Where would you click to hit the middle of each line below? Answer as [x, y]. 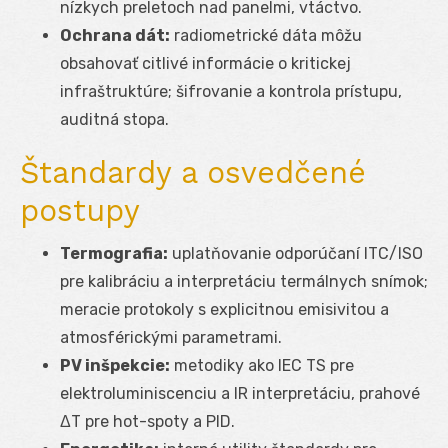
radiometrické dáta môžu [266, 35]
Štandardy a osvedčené [193, 172]
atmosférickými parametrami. [171, 337]
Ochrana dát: [115, 35]
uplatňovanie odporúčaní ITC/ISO [295, 253]
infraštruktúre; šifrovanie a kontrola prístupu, [231, 91]
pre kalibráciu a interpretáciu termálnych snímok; [244, 281]
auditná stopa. [114, 119]
